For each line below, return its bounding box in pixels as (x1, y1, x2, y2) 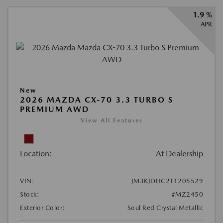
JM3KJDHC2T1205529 (131, 177, 203, 185)
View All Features (80, 117, 143, 124)
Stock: (20, 191, 39, 198)
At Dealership (156, 149, 203, 158)
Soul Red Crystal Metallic (127, 204, 203, 212)
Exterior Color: (20, 204, 65, 212)
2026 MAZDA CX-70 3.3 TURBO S (20, 95, 173, 105)
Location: (20, 149, 52, 158)
